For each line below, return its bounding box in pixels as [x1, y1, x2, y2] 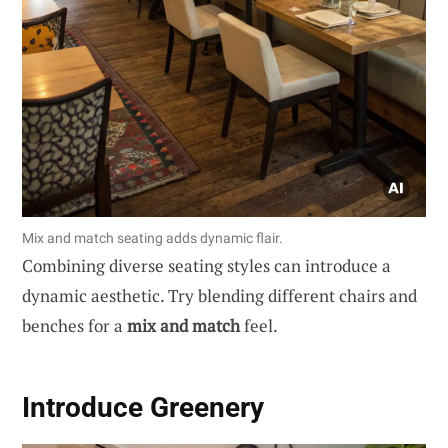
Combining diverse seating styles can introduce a [22, 254, 391, 278]
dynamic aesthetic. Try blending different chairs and [22, 284, 417, 308]
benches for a [22, 314, 127, 338]
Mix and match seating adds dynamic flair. [22, 230, 283, 247]
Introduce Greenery [22, 391, 264, 425]
